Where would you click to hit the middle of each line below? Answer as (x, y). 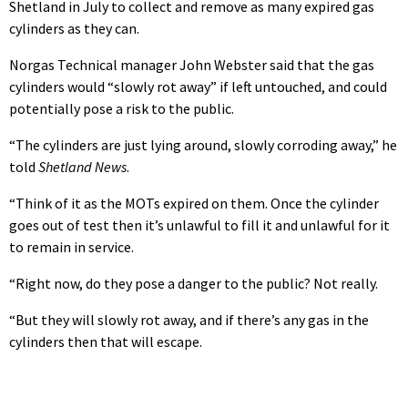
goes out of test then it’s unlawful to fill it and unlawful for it (199, 224)
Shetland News (82, 166)
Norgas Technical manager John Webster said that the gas (192, 64)
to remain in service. (71, 246)
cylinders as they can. (74, 28)
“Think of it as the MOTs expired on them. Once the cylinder (194, 203)
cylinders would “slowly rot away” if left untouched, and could (198, 86)
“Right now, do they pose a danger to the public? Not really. (194, 283)
